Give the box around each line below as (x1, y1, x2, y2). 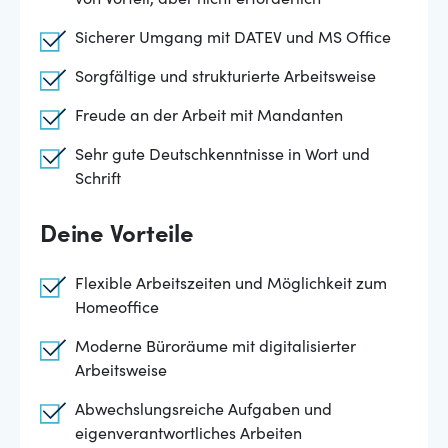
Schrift (75, 172, 121, 188)
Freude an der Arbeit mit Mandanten (75, 109, 343, 125)
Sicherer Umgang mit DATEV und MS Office (75, 31, 391, 47)
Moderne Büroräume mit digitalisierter (75, 340, 356, 356)
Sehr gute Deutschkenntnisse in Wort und (75, 148, 370, 164)
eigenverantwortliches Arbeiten (75, 427, 302, 443)
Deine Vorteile (40, 225, 194, 249)
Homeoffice (75, 301, 159, 317)
